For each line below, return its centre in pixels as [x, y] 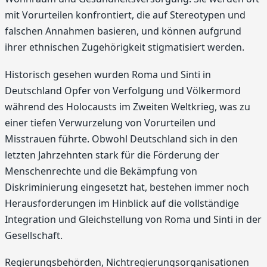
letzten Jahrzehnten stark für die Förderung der [112, 155]
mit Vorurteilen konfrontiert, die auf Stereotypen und [125, 15]
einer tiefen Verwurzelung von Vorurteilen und [110, 122]
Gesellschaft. [34, 235]
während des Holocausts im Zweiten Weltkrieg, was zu [128, 106]
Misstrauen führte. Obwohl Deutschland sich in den [121, 139]
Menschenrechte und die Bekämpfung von [101, 171]
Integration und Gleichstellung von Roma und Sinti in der [133, 219]
